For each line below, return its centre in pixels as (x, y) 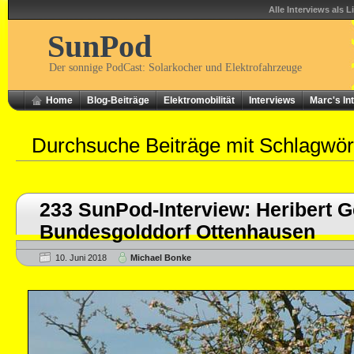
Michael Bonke (161, 258)
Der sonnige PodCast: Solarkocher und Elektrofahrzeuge (175, 68)
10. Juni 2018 (81, 258)
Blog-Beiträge (118, 100)
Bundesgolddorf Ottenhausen (177, 232)
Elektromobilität (199, 100)
